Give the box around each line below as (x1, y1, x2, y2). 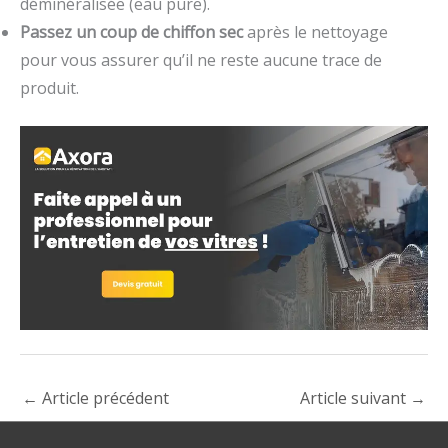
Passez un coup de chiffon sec (20, 21, 243, 44)
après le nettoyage (243, 21, 388, 44)
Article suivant (300, 387, 410, 410)
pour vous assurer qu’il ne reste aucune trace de (20, 49, 382, 72)
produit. (20, 77, 79, 100)
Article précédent (38, 387, 169, 410)
